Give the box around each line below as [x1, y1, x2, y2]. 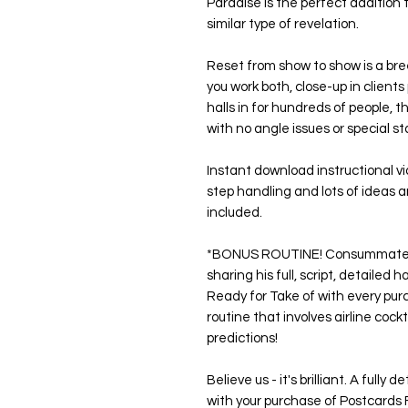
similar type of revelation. [207, 17, 359, 32]
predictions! [207, 331, 278, 346]
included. [207, 206, 262, 220]
